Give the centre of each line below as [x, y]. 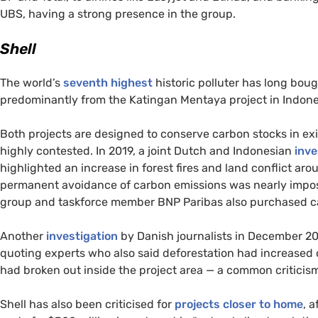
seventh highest [108, 82]
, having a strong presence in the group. [131, 13]
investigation [82, 236]
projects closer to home [239, 304]
